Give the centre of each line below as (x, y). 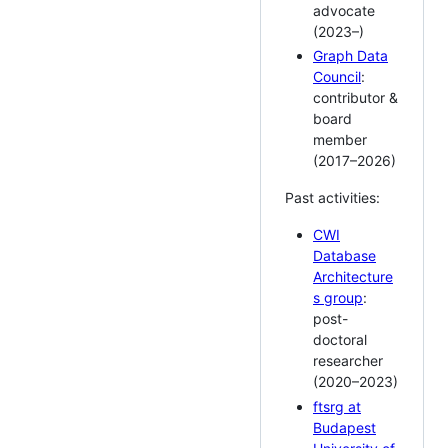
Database (344, 256)
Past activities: (332, 198)
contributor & (355, 98)
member (340, 140)
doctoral (340, 340)
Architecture (353, 277)
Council (337, 77)
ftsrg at (337, 406)
